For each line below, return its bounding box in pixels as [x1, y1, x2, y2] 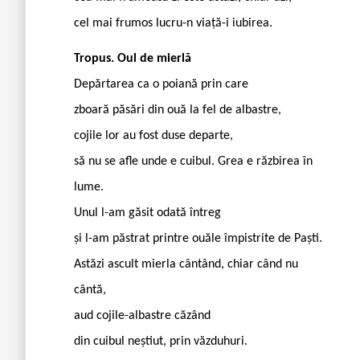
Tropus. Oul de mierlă [74, 51, 191, 65]
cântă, [74, 283, 106, 297]
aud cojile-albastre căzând [74, 309, 211, 322]
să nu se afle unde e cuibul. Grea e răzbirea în [74, 154, 313, 168]
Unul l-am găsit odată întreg [74, 206, 221, 219]
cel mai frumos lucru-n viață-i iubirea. [74, 16, 272, 30]
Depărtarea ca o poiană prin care [74, 77, 248, 91]
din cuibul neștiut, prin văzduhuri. [74, 334, 247, 348]
